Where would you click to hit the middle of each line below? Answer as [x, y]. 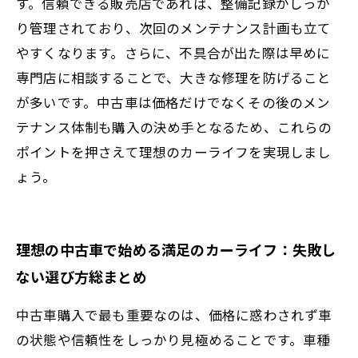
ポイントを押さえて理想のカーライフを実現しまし [174, 151]
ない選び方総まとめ [82, 276]
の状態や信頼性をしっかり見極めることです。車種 [173, 339]
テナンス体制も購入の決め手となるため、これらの [174, 127]
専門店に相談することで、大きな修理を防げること [174, 77]
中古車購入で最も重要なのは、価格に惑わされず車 [174, 314]
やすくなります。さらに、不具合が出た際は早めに [173, 52]
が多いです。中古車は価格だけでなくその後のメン [173, 102]
